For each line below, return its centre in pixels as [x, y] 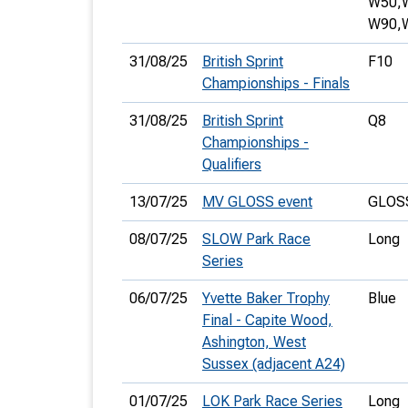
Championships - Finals [276, 83]
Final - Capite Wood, [267, 320]
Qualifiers [232, 164]
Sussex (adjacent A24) [274, 364]
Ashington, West [254, 342]
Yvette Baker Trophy [266, 298]
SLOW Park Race [256, 239]
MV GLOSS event [257, 202]
